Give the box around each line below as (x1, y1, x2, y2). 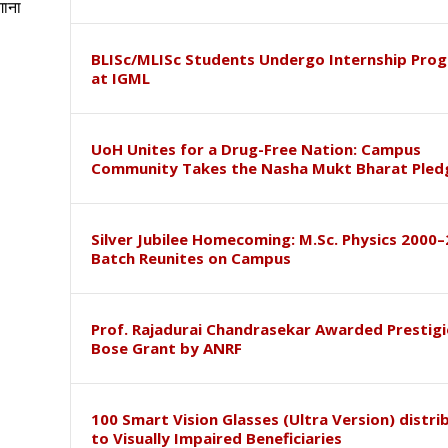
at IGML (90, 68, 150, 89)
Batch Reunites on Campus (90, 248, 291, 269)
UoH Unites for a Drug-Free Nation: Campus (90, 139, 421, 160)
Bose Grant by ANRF (90, 338, 242, 359)
